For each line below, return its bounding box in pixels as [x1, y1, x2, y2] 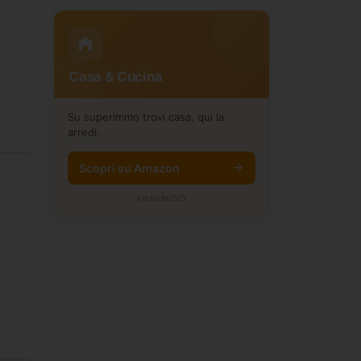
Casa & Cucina [68, 68, 163, 85]
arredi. [68, 125, 100, 139]
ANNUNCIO [136, 193, 187, 203]
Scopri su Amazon [79, 160, 180, 175]
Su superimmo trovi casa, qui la [68, 110, 224, 123]
